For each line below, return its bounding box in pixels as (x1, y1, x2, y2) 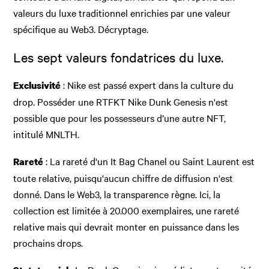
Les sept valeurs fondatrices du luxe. (13, 48, 224, 65)
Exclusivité (13, 78, 61, 92)
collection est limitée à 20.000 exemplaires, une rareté (13, 203, 240, 217)
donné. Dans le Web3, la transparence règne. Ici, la (13, 187, 221, 201)
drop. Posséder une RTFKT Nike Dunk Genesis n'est (13, 94, 229, 108)
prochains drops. (13, 235, 83, 249)
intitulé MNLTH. (13, 127, 80, 141)
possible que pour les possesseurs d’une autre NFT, (13, 110, 226, 124)
